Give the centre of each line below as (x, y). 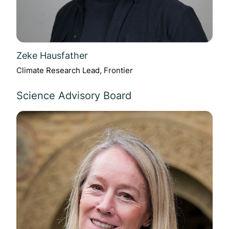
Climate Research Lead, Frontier (75, 71)
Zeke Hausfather (52, 55)
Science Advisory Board (74, 96)
